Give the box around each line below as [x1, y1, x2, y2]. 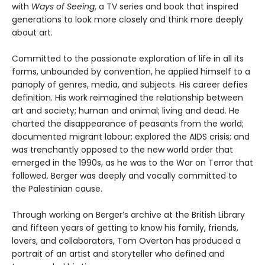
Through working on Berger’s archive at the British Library [12, 208, 245, 221]
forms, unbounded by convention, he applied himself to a [12, 65, 250, 77]
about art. [12, 26, 53, 38]
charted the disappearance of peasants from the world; [12, 117, 244, 130]
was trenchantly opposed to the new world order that [12, 143, 233, 156]
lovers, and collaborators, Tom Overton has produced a [12, 234, 241, 247]
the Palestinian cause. [12, 182, 102, 195]
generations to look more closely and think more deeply [12, 13, 243, 25]
